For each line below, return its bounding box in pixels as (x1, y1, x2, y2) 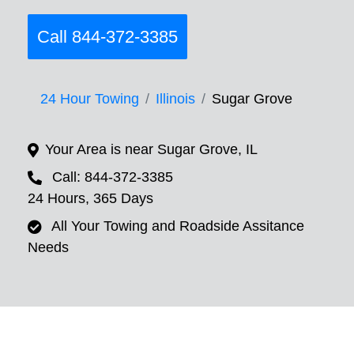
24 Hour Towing (40, 91, 139, 107)
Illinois (156, 91, 195, 107)
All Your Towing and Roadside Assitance (51, 218, 304, 235)
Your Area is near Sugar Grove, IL (45, 141, 258, 158)
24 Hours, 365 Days (28, 190, 153, 207)
